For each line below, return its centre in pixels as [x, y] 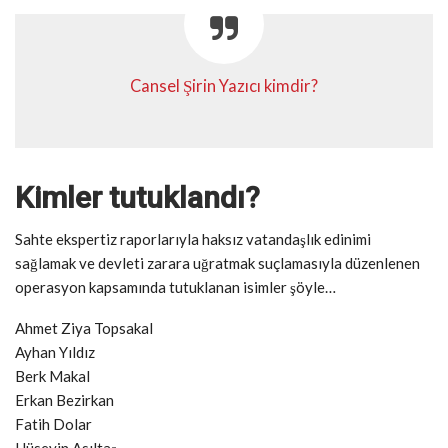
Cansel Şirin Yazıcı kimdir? [224, 86]
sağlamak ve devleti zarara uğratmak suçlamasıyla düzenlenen [217, 263]
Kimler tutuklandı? [137, 198]
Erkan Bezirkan [64, 400]
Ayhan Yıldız [55, 352]
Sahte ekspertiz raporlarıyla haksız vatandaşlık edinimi [193, 239]
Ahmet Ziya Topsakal [84, 328]
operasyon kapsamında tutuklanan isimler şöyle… [175, 287]
